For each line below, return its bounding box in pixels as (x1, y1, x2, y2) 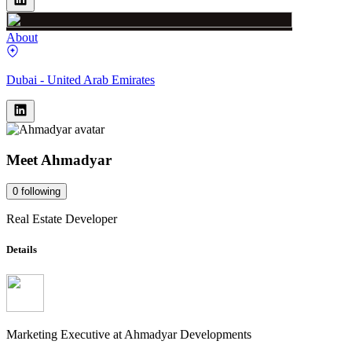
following (21, 185, 60, 198)
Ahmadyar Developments (124, 327, 251, 341)
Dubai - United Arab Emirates (6, 72, 155, 86)
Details (6, 244, 37, 256)
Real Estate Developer (6, 212, 117, 226)
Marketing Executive (6, 327, 110, 341)
